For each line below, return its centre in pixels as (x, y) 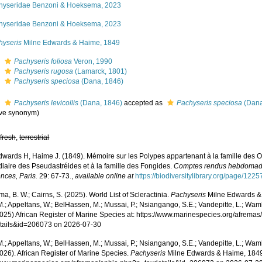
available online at (104, 176)
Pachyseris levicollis (46, 103)
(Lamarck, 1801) (100, 71)
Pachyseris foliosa (43, 61)
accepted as (144, 103)
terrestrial (35, 137)
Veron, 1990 (92, 61)
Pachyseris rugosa (44, 71)
